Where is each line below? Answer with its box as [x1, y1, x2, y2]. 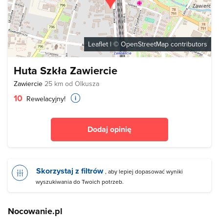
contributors [169, 39, 207, 49]
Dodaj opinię [88, 124, 131, 135]
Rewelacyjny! [24, 94, 66, 104]
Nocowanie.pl [8, 205, 63, 218]
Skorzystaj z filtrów [36, 165, 103, 177]
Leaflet [88, 39, 108, 49]
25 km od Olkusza [44, 79, 99, 89]
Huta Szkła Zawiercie [14, 63, 117, 79]
